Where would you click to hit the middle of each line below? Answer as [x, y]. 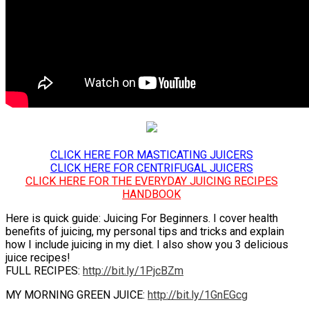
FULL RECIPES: [44, 270]
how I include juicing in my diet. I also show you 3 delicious [147, 244]
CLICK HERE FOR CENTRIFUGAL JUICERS [151, 168]
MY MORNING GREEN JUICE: [77, 295]
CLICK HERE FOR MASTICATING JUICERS [151, 154]
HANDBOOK [152, 194]
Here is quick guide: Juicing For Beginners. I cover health [142, 218]
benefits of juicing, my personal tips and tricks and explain [145, 231]
